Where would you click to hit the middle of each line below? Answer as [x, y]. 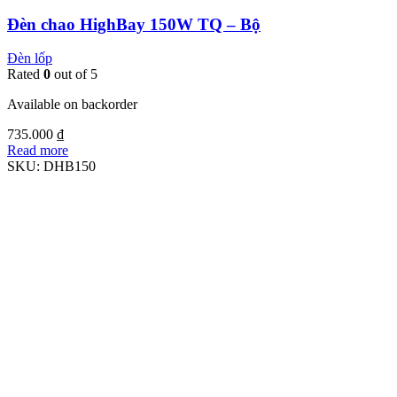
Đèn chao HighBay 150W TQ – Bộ [134, 24]
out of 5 [74, 74]
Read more [38, 151]
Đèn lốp [30, 58]
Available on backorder [72, 105]
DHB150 [70, 167]
